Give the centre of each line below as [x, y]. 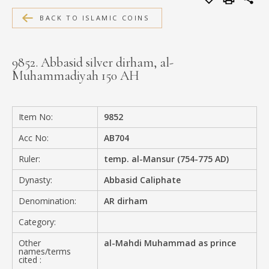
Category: [37, 222]
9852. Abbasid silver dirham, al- [93, 62]
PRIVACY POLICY [65, 89]
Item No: [36, 116]
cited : [30, 259]
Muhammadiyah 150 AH [76, 75]
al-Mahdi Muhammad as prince [170, 243]
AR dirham [126, 201]
